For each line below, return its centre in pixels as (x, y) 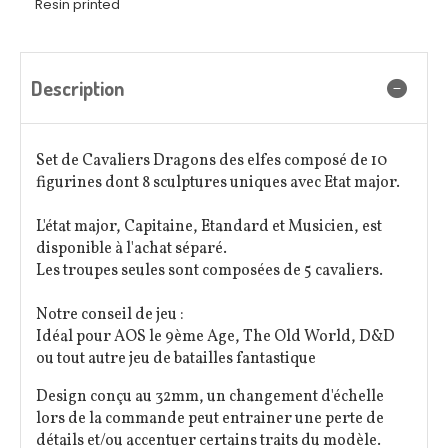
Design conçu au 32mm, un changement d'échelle (210, 397)
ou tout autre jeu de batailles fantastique (176, 359)
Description (77, 88)
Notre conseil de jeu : (110, 315)
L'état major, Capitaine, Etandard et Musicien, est (209, 227)
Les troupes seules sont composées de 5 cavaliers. (209, 271)
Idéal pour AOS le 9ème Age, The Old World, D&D (215, 337)
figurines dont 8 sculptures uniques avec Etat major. (218, 183)
